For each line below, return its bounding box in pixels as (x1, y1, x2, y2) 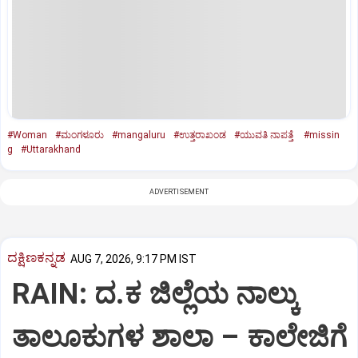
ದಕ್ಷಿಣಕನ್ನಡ (7, 249, 66, 266)
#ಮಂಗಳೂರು (55, 129, 104, 141)
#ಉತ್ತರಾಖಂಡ (173, 129, 226, 141)
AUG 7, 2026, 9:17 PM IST (70, 252, 197, 265)
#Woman (7, 129, 47, 141)
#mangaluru (112, 129, 165, 141)
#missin (304, 129, 340, 141)
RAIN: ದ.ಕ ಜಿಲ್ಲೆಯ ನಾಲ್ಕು (12, 277, 300, 312)
